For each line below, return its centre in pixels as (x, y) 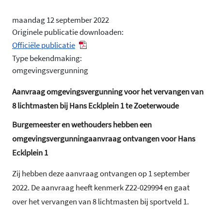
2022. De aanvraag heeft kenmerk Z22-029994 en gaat (101, 187)
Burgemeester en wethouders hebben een (82, 125)
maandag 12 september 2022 (61, 20)
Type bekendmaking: (47, 58)
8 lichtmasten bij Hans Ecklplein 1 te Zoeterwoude (95, 106)
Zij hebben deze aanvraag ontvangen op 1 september (101, 173)
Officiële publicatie (44, 45)
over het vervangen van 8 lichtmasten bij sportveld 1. (101, 201)
